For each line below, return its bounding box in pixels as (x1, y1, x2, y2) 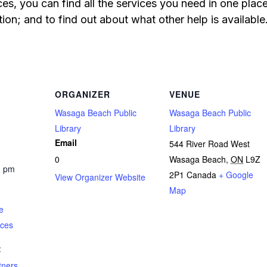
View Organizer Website (55, 171, 145, 183)
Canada (187, 169, 216, 181)
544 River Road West (169, 138, 250, 150)
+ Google (219, 169, 253, 181)
